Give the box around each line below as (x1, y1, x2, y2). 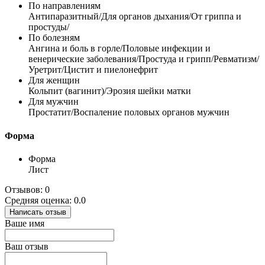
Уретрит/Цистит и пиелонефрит (28, 64, 158, 75)
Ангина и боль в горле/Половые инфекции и (28, 43, 211, 54)
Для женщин (28, 75, 80, 86)
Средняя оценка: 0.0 (5, 195, 86, 205)
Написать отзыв (9, 207, 66, 216)
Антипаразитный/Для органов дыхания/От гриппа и (28, 11, 241, 22)
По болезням (28, 33, 80, 43)
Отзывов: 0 (5, 184, 50, 195)
